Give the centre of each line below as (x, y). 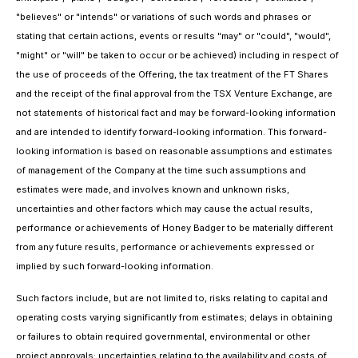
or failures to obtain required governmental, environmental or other (163, 336)
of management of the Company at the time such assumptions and (161, 170)
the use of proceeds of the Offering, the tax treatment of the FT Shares (172, 74)
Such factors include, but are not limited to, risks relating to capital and (172, 298)
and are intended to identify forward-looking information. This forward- (171, 132)
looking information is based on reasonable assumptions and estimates (174, 151)
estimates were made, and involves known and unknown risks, (153, 189)
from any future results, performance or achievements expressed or (165, 247)
